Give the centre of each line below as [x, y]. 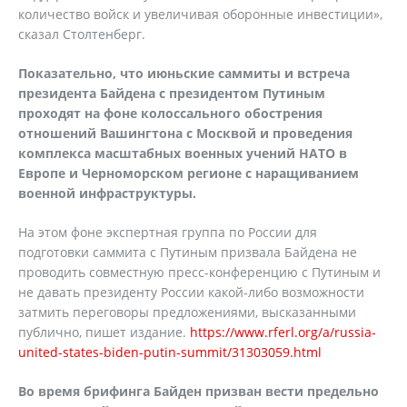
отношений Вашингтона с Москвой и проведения [185, 133]
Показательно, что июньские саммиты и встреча [184, 73]
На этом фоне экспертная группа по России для [168, 232]
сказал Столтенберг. [82, 34]
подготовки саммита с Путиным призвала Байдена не [188, 252]
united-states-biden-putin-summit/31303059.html [170, 352]
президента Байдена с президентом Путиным [172, 93]
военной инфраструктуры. [107, 193]
